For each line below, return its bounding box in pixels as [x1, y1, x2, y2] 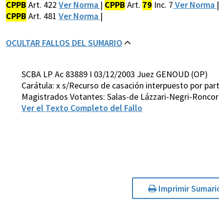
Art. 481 [26, 10, 59, 22]
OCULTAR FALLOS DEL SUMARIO [6, 37, 122, 49]
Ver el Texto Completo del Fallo [22, 102, 142, 114]
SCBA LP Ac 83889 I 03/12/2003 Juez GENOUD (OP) [22, 68, 208, 80]
